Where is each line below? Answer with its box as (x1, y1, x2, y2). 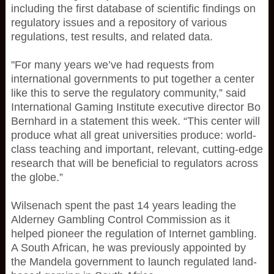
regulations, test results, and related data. (10, 31, 213, 43)
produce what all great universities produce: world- (10, 129, 256, 141)
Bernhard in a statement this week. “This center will (10, 115, 260, 127)
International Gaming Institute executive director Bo (10, 101, 261, 113)
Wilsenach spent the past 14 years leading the (10, 199, 236, 212)
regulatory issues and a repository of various (10, 17, 227, 29)
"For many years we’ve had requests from (10, 59, 214, 71)
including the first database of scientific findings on (10, 2, 256, 15)
